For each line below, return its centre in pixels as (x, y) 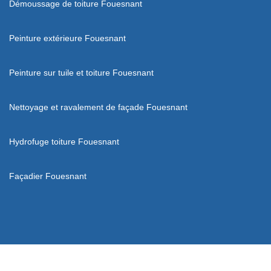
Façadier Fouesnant (48, 176)
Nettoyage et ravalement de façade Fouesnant (98, 107)
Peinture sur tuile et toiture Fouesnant (81, 72)
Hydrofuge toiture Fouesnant (64, 141)
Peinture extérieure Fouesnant (67, 38)
